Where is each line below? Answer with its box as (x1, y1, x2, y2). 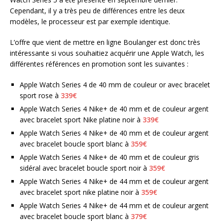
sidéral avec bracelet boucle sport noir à (20, 163, 149, 173)
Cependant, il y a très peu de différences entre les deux (10, 6, 184, 15)
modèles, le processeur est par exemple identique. (10, 17, 170, 26)
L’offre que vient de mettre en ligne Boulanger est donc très (10, 37, 200, 47)
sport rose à (20, 91, 61, 100)
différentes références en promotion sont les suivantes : (10, 59, 188, 69)
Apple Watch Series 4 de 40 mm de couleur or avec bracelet (20, 80, 210, 89)
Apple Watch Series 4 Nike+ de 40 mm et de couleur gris (20, 152, 199, 162)
